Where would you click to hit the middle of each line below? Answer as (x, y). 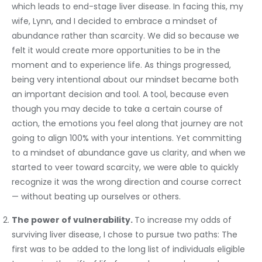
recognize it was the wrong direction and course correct (127, 182)
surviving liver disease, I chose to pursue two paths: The (125, 235)
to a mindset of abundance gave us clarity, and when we (129, 153)
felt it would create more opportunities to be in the (116, 50)
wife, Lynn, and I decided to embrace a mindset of (115, 21)
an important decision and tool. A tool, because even (120, 94)
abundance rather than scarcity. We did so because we (125, 36)
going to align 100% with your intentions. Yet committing (127, 138)
